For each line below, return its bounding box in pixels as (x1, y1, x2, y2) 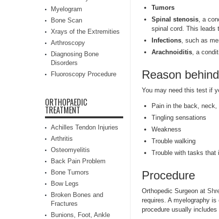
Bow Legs (51, 180, 79, 187)
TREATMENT (45, 104, 80, 116)
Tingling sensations (152, 114, 206, 121)
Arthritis (51, 135, 73, 142)
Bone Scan (51, 17, 82, 24)
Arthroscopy (51, 39, 85, 46)
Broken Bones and (51, 191, 103, 198)
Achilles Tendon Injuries (51, 124, 118, 131)
